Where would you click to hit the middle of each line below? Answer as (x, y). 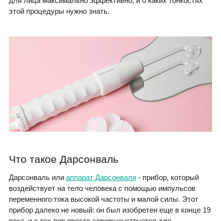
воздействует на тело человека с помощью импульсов (102, 188)
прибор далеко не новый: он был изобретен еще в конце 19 (110, 210)
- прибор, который (167, 177)
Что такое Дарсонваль (64, 159)
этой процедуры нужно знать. (59, 11)
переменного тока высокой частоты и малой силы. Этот (104, 199)
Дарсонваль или (37, 177)
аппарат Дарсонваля (101, 177)
